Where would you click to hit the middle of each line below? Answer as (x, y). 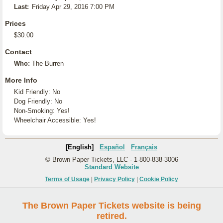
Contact (18, 52)
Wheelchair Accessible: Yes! (55, 120)
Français (144, 147)
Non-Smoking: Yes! (42, 111)
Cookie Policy (159, 179)
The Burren (48, 63)
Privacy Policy (114, 179)
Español (112, 147)
